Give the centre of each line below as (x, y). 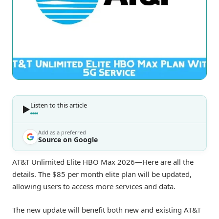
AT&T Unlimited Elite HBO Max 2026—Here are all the (103, 162)
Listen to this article (59, 105)
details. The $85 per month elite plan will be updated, (102, 174)
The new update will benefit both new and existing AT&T (107, 210)
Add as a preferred (62, 132)
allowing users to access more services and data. (94, 186)
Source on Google (68, 140)
